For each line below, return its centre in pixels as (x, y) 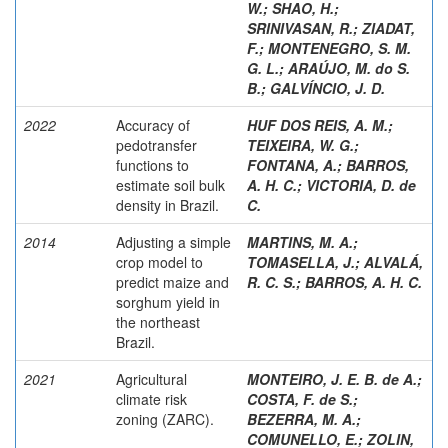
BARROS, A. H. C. (363, 281)
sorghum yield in (168, 301)
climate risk (151, 398)
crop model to (159, 261)
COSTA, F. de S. (300, 398)
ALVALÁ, (393, 261)
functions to (152, 164)
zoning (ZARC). (165, 418)
